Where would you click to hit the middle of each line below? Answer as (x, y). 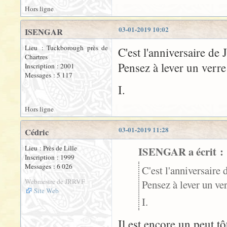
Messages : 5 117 (49, 75)
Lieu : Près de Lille (51, 148)
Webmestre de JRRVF (55, 181)
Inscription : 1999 (50, 157)
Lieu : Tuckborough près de (66, 48)
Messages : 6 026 (49, 166)
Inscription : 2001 (50, 66)
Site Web (46, 191)
